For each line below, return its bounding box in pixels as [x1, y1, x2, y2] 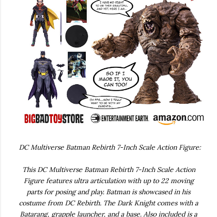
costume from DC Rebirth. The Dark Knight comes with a [19, 198, 198, 207]
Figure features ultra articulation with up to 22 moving [23, 176, 194, 185]
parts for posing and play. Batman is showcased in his [27, 187, 190, 196]
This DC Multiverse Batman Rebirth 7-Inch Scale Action [22, 165, 195, 174]
